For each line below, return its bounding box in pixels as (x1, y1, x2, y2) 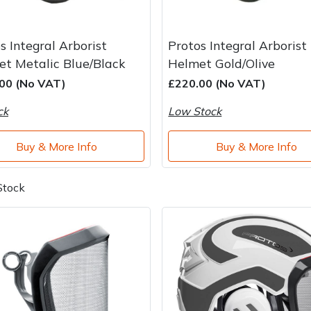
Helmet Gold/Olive (168, 56, 276, 72)
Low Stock (168, 104, 222, 119)
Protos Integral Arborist (168, 37, 308, 53)
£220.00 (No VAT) (168, 76, 267, 91)
